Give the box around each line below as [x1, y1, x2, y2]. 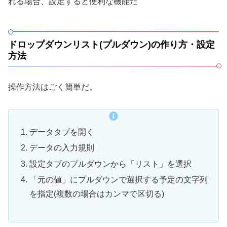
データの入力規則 [29, 143, 95, 153]
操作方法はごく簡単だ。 [8, 83, 97, 92]
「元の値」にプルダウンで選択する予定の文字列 [29, 175, 208, 184]
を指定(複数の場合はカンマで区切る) [29, 189, 165, 198]
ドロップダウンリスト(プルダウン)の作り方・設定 [8, 40, 215, 50]
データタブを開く [29, 128, 95, 137]
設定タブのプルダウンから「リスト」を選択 [29, 159, 192, 168]
